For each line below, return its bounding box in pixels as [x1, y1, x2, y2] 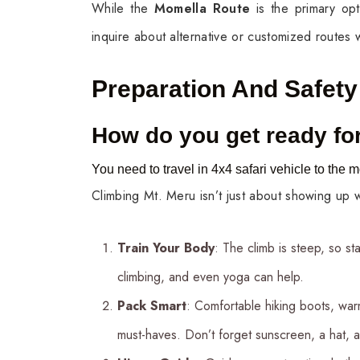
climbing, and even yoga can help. [117, 267, 304, 286]
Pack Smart [117, 296, 186, 315]
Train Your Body [117, 238, 215, 257]
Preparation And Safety [92, 75, 358, 102]
